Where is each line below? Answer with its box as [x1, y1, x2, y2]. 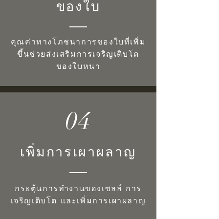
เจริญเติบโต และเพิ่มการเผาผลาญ [10, 195, 146, 206]
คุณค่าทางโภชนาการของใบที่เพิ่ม [10, 36, 146, 47]
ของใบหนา [56, 61, 101, 71]
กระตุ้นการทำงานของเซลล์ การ [15, 183, 142, 194]
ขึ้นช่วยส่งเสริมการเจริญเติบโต [17, 48, 139, 59]
